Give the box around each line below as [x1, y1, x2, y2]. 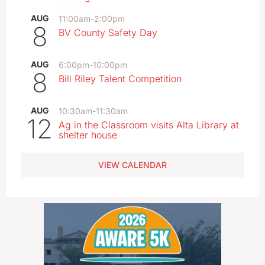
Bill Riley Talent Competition [59, 73, 182, 85]
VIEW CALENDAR [98, 160, 167, 170]
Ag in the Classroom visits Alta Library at [59, 119, 239, 131]
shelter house [59, 129, 117, 141]
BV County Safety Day [59, 27, 157, 39]
